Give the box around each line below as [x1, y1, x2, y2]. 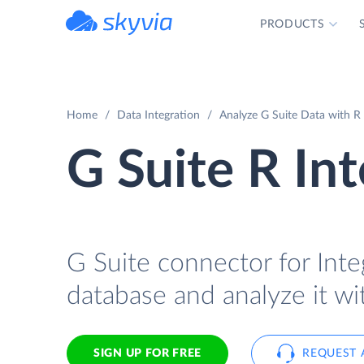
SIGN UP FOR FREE [93, 348, 202, 359]
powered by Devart [102, 36, 173, 44]
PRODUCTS [259, 19, 325, 30]
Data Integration [117, 110, 200, 121]
